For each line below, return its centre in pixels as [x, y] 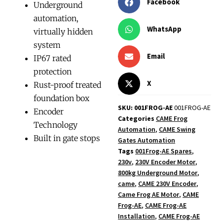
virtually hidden [63, 32]
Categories [136, 118]
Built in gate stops [67, 138]
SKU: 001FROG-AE [146, 107]
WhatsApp [164, 29]
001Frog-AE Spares [164, 151]
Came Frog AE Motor [149, 194]
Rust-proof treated [67, 85]
